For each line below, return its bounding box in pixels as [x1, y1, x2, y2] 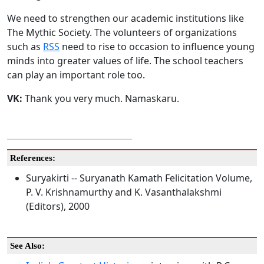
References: [10, 153, 55, 163]
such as [7, 40, 43, 54]
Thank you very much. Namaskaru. [22, 92, 179, 105]
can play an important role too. [7, 68, 145, 82]
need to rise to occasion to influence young [60, 40, 255, 54]
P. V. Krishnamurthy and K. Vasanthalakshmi [26, 186, 222, 199]
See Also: [10, 241, 45, 251]
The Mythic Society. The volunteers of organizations [7, 26, 237, 39]
